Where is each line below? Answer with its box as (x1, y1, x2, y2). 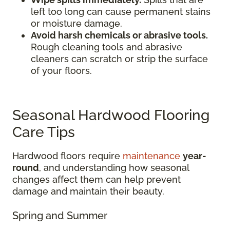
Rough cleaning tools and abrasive (31, 41, 182, 52)
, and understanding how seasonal (39, 162, 189, 173)
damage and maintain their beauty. (12, 185, 164, 197)
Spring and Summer (12, 209, 107, 222)
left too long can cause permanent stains (31, 6, 210, 17)
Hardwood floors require (12, 150, 123, 161)
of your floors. (31, 65, 92, 76)
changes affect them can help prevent (12, 174, 181, 185)
